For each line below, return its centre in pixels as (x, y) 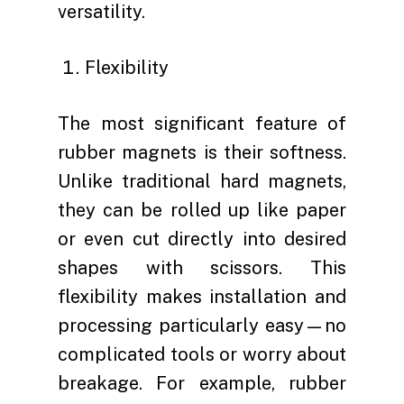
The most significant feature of (202, 124)
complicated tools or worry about (202, 354)
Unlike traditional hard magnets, (202, 181)
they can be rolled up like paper (202, 210)
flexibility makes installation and (202, 297)
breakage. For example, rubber (202, 383)
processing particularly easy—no (202, 326)
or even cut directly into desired (202, 239)
